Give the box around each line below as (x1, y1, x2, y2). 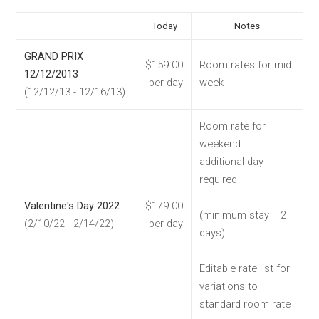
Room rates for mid (199, 58, 291, 72)
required (199, 173, 237, 187)
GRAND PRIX (24, 50, 83, 63)
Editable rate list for (199, 262, 290, 276)
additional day (199, 155, 263, 169)
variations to (199, 280, 258, 293)
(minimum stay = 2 (199, 209, 286, 222)
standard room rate (199, 298, 291, 311)
